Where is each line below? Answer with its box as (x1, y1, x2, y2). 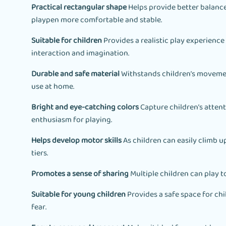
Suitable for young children (31, 188, 126, 202)
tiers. (31, 146, 48, 160)
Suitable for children (31, 34, 102, 48)
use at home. (31, 80, 74, 94)
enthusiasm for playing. (31, 113, 112, 127)
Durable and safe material (31, 67, 120, 81)
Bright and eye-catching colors (31, 100, 139, 115)
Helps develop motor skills (31, 134, 122, 148)
